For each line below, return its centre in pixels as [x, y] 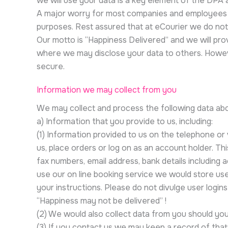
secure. [51, 66]
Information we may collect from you [107, 90]
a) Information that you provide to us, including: [125, 121]
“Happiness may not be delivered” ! [102, 201]
